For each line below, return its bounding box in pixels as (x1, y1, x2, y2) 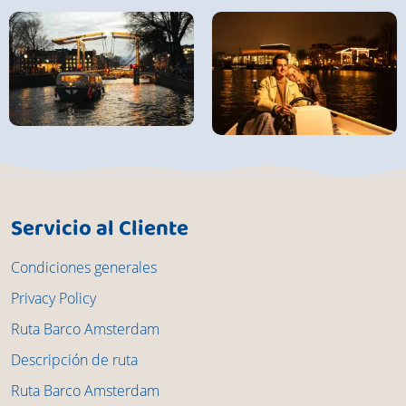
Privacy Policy (11, 288, 96, 309)
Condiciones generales (11, 257, 157, 278)
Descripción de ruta (11, 350, 138, 371)
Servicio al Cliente (11, 211, 188, 249)
